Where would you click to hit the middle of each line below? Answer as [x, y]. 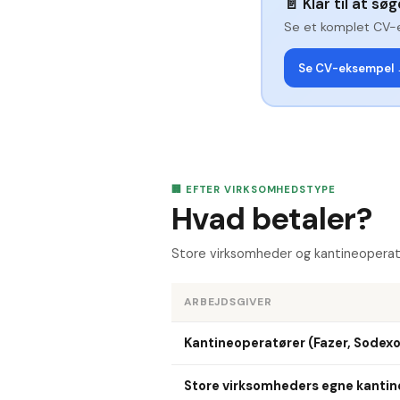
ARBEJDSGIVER [228, 302]
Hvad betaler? [272, 220]
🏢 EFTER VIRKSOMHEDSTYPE [254, 189]
